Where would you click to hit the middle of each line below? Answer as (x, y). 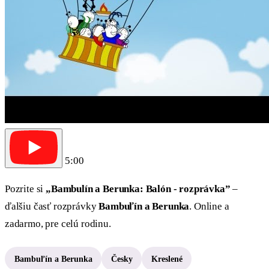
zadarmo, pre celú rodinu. (58, 224)
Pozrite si (26, 189)
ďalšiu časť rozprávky (52, 207)
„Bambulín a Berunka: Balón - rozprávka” (138, 189)
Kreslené (167, 259)
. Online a (209, 207)
